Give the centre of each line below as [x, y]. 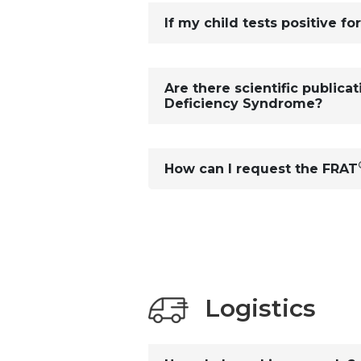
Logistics [260, 308]
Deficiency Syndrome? [243, 104]
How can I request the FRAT [261, 169]
